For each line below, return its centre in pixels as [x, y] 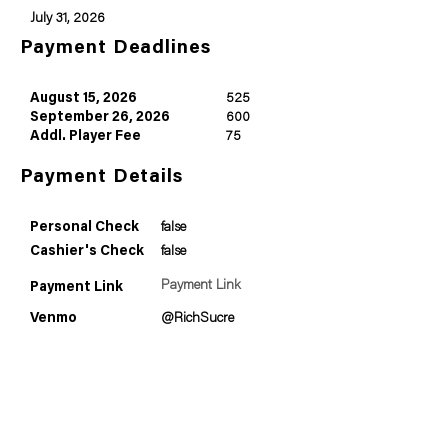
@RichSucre [197, 319]
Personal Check [84, 228]
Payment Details [102, 177]
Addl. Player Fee [85, 137]
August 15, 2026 [83, 99]
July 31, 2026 [67, 19]
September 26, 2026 [100, 118]
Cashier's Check [87, 252]
